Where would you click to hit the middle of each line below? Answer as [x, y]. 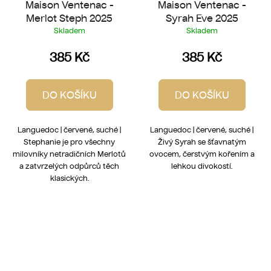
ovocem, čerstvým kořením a [202, 154]
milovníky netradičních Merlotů [69, 154]
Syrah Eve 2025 [202, 18]
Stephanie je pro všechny [69, 142]
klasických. [69, 178]
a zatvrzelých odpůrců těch [69, 166]
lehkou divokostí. [202, 166]
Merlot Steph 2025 [69, 18]
